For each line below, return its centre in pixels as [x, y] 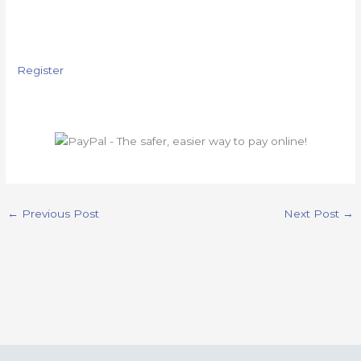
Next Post [313, 213]
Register [41, 70]
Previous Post [59, 213]
